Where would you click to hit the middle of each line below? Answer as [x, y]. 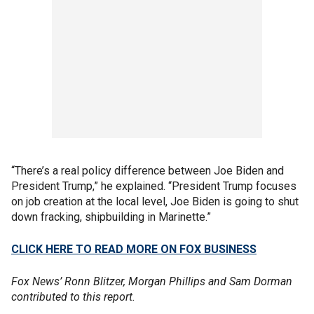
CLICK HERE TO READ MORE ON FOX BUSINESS [134, 249]
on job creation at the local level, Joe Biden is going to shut [155, 202]
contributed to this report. [77, 297]
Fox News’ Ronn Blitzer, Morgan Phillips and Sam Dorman [152, 281]
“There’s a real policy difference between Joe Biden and [148, 171]
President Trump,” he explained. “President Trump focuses [154, 186]
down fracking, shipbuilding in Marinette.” [111, 217]
